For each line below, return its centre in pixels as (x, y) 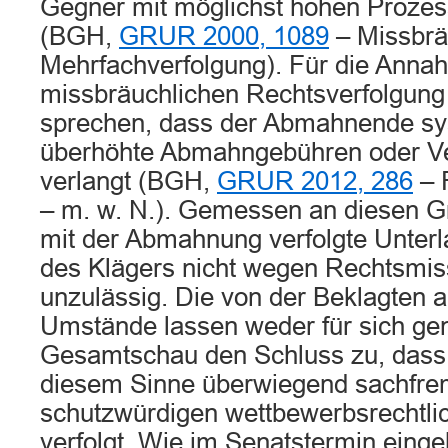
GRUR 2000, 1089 (224, 36)
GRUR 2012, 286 (315, 181)
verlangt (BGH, (128, 181)
